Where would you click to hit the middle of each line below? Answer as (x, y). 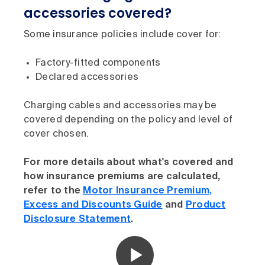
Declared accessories (87, 78)
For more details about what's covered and (129, 163)
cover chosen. (58, 135)
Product (206, 206)
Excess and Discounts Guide (93, 206)
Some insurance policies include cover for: (122, 35)
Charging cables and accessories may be (120, 106)
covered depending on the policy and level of (128, 120)
